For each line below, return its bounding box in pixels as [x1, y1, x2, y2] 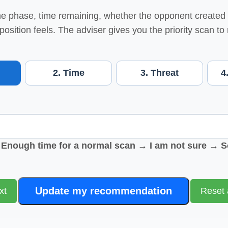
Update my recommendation [35, 185, 172, 196]
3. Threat [140, 67, 179, 78]
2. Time [52, 67, 84, 78]
